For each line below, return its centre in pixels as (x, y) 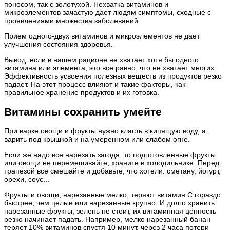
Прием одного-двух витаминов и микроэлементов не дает (102, 36)
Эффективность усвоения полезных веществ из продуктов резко (113, 76)
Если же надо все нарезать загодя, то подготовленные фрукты (110, 155)
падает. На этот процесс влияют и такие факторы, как (95, 84)
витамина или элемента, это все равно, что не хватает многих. (110, 68)
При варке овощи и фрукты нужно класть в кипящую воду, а (105, 131)
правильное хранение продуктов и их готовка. (82, 93)
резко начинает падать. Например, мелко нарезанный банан (107, 219)
